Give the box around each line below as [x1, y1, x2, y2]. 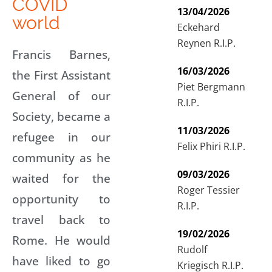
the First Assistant [12, 66, 110, 83]
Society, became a [12, 107, 110, 124]
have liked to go [12, 252, 110, 269]
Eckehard [177, 20, 220, 34]
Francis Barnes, [12, 46, 110, 63]
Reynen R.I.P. [177, 36, 236, 50]
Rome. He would [12, 231, 110, 248]
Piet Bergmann [177, 80, 245, 93]
